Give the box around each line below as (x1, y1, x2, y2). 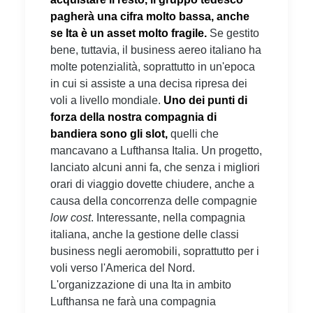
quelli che (170, 127, 219, 140)
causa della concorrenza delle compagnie (50, 194, 257, 207)
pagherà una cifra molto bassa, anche (50, 10, 249, 22)
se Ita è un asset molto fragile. (50, 27, 210, 39)
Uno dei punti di (163, 94, 247, 106)
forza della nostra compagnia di (50, 110, 217, 123)
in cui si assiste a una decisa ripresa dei (50, 77, 247, 89)
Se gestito (210, 27, 259, 39)
